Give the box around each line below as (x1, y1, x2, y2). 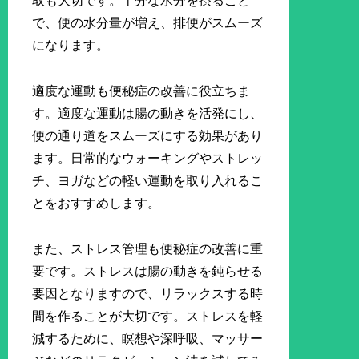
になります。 (32, 38, 110, 53)
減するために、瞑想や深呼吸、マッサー (32, 331, 264, 345)
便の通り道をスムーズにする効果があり (32, 129, 264, 143)
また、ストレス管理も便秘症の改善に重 (32, 241, 264, 256)
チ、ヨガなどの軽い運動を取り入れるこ (32, 174, 264, 188)
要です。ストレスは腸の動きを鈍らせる (32, 264, 264, 278)
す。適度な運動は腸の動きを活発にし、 (32, 107, 264, 121)
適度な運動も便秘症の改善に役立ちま (32, 84, 251, 99)
